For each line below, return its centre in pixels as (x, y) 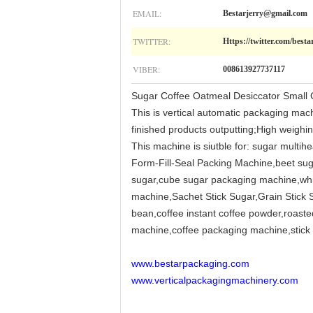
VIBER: (146, 69)
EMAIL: (147, 13)
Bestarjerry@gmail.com (265, 13)
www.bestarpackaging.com (190, 263)
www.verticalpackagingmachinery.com (215, 280)
